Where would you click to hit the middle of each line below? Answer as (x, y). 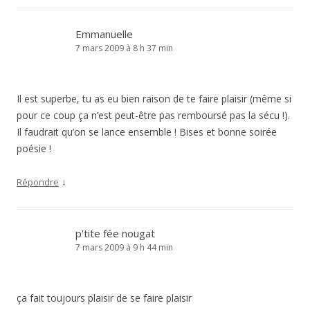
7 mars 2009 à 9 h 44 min (124, 247)
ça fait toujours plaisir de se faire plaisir (104, 298)
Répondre (38, 182)
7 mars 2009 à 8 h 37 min (124, 48)
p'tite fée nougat (115, 233)
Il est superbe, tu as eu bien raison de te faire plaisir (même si (154, 99)
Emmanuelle (104, 34)
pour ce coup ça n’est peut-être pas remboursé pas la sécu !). (153, 115)
